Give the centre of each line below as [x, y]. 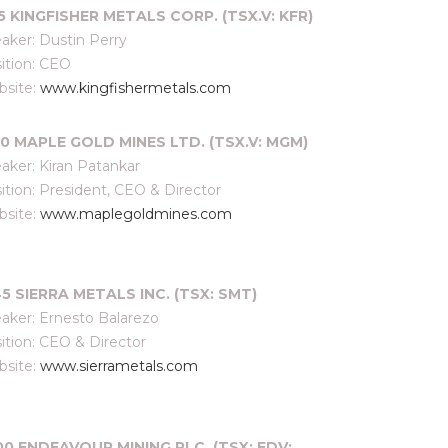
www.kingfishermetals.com [135, 88]
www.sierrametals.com [119, 366]
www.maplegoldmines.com [136, 214]
